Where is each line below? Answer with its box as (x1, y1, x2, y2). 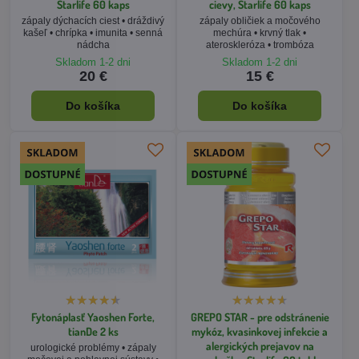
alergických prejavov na (205, 339, 314, 353)
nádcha (76, 38, 110, 50)
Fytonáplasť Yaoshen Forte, (31, 310, 155, 324)
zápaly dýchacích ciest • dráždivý (22, 14, 164, 26)
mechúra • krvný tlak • (213, 26, 306, 38)
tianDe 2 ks (67, 325, 119, 338)
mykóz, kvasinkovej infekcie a (192, 325, 328, 338)
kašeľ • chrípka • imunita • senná (23, 26, 163, 38)
